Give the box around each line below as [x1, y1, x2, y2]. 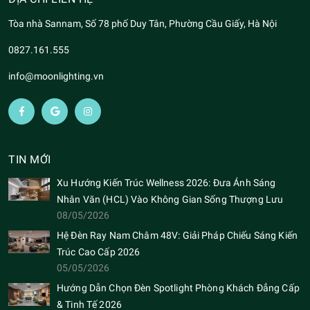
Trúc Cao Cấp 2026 [57, 246, 140, 257]
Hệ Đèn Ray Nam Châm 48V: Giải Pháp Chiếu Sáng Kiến [57, 229, 298, 241]
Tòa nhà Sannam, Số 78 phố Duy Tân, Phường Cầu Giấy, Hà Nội [8, 17, 277, 29]
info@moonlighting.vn [8, 70, 104, 82]
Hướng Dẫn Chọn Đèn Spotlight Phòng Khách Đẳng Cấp [57, 282, 300, 293]
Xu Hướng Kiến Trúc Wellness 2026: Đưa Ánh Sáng [57, 176, 276, 188]
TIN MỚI [8, 152, 51, 166]
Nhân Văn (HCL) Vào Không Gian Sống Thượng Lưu [57, 193, 284, 205]
